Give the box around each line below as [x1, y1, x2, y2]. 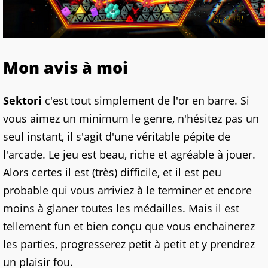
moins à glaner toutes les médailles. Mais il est [3, 201, 239, 216]
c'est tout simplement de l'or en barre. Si [42, 93, 249, 108]
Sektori [3, 93, 42, 108]
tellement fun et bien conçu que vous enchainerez [3, 219, 255, 234]
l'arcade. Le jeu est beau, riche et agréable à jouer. [3, 147, 255, 162]
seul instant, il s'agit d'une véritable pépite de [3, 129, 230, 144]
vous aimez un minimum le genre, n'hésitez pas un [3, 111, 259, 126]
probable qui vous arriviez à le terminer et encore [3, 183, 252, 198]
